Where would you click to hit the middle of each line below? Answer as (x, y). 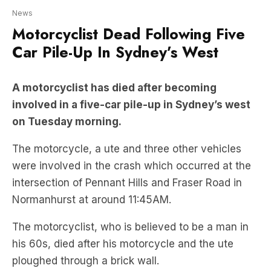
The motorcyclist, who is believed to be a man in (130, 190)
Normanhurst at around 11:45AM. (93, 163)
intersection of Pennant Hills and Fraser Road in (127, 146)
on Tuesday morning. (68, 85)
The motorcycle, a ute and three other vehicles (127, 112)
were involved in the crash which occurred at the (132, 129)
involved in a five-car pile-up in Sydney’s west (131, 68)
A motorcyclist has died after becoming (114, 51)
